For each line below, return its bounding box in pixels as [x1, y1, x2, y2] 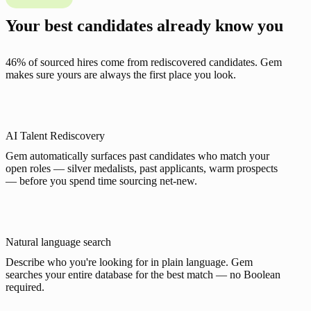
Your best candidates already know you [6, 16, 283, 35]
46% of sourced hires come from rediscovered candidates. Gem [6, 56, 282, 68]
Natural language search [6, 235, 111, 248]
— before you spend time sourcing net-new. [6, 174, 197, 187]
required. [6, 280, 44, 293]
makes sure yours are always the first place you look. [6, 68, 236, 81]
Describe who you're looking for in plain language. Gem [6, 255, 253, 268]
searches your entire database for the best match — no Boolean [6, 268, 280, 280]
